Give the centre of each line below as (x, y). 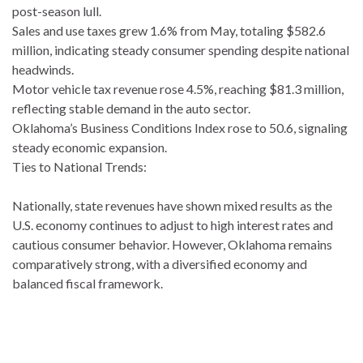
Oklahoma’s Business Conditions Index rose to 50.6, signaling (180, 127)
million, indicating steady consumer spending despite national (181, 49)
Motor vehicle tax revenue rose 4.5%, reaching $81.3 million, (178, 88)
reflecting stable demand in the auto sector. (131, 108)
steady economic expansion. (90, 147)
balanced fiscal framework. (88, 283)
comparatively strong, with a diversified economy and (160, 263)
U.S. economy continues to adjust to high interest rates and (173, 224)
